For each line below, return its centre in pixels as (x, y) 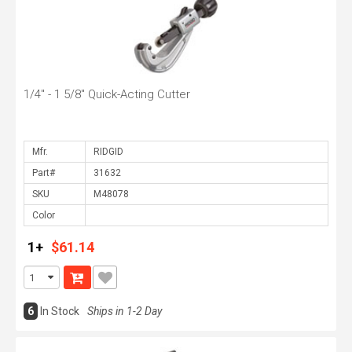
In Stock (60, 311)
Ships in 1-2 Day (125, 311)
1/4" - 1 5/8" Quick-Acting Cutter (107, 94)
